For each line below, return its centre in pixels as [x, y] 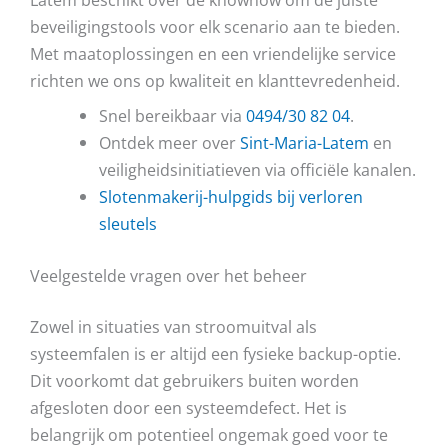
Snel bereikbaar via [173, 115]
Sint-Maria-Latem [305, 142]
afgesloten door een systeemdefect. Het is [188, 408]
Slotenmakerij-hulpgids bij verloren [231, 196]
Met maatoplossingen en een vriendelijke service [213, 53]
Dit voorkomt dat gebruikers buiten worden [194, 381]
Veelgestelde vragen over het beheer [168, 275]
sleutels [128, 223]
